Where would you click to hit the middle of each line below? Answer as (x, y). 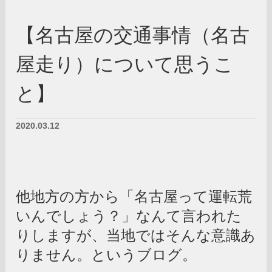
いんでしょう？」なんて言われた (129, 216)
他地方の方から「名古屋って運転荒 (134, 196)
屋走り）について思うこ (125, 64)
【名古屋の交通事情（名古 (133, 35)
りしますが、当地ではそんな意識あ (136, 235)
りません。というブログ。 (107, 255)
